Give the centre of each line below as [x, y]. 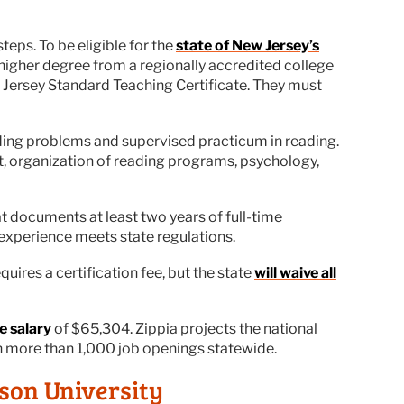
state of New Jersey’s [248, 46]
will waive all [295, 273]
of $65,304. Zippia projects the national [184, 329]
